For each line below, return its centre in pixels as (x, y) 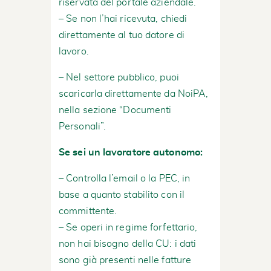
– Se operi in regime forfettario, (128, 227)
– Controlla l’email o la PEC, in (125, 178)
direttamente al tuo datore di (122, 35)
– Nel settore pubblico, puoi (119, 77)
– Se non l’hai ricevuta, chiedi (123, 18)
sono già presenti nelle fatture (125, 260)
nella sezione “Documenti (115, 110)
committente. (88, 211)
